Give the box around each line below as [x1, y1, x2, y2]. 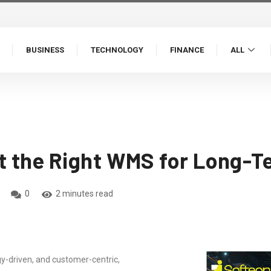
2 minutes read [55, 189, 113, 198]
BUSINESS [26, 45, 64, 54]
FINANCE [170, 45, 204, 54]
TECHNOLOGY [91, 45, 143, 54]
